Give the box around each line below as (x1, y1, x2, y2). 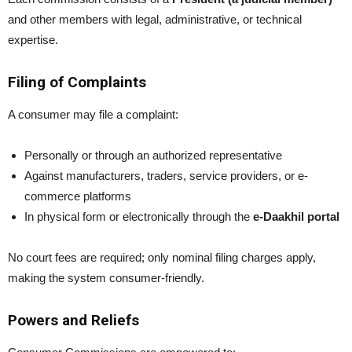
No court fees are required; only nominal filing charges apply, (8, 251, 316, 264)
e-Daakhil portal (253, 210, 339, 223)
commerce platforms (24, 189, 131, 203)
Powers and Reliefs (8, 311, 139, 329)
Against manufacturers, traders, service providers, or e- (24, 169, 308, 182)
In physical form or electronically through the (24, 210, 253, 223)
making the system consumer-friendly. (8, 271, 204, 284)
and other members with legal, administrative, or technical (8, 13, 302, 26)
